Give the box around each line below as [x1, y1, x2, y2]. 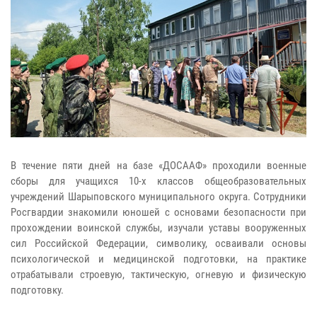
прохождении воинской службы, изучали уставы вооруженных [11, 221, 306, 234]
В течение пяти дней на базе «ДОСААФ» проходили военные [11, 158, 306, 172]
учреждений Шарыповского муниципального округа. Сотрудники [11, 190, 306, 203]
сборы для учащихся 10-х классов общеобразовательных [11, 174, 306, 188]
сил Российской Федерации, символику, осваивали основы [11, 236, 306, 250]
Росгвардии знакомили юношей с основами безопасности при [11, 205, 306, 219]
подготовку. [11, 283, 64, 296]
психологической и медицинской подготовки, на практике [11, 252, 306, 265]
